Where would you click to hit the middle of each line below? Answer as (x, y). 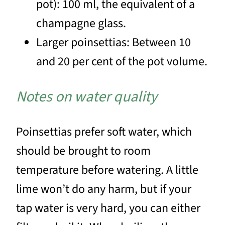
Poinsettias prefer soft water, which (104, 132)
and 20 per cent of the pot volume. (122, 61)
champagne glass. (81, 23)
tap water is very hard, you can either (108, 208)
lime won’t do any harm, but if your (104, 189)
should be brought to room (83, 151)
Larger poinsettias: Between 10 (114, 42)
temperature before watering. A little (107, 170)
